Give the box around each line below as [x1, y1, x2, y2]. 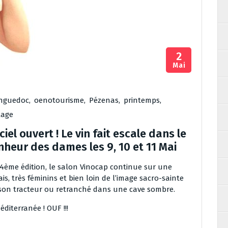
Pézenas [89, 96, 119, 105]
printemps [124, 96, 160, 105]
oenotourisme [34, 96, 84, 105]
